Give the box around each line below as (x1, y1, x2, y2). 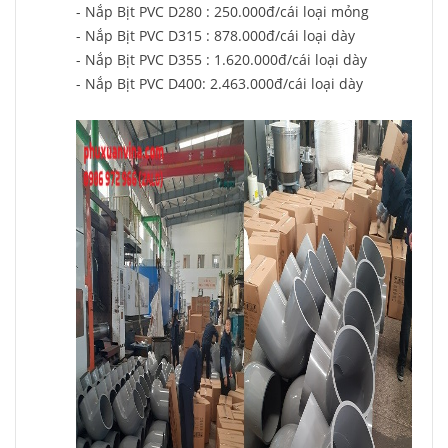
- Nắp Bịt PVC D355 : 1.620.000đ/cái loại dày (76, 50, 367, 69)
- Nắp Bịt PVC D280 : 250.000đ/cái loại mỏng (76, 2, 369, 21)
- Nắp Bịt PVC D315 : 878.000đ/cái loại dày (76, 26, 355, 45)
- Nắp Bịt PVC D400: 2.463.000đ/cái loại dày (76, 74, 363, 93)
